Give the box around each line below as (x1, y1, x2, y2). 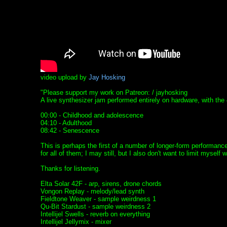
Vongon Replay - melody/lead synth (40, 187, 144, 196)
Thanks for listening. (40, 165, 100, 173)
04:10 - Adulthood (40, 119, 92, 127)
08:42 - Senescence (40, 127, 99, 135)
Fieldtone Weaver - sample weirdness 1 (40, 195, 156, 203)
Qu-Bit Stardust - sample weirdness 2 (40, 203, 150, 211)
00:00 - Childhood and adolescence (40, 111, 143, 120)
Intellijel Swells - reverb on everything (40, 210, 150, 218)
